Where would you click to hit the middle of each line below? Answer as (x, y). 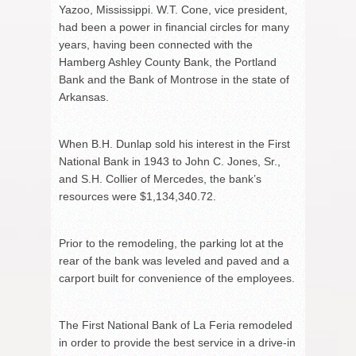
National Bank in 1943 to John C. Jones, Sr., (170, 161)
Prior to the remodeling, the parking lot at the (171, 243)
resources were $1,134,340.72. (137, 196)
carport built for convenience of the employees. (177, 278)
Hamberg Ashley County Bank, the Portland (168, 62)
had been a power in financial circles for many (174, 27)
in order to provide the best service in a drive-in (177, 342)
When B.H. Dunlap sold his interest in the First (174, 143)
